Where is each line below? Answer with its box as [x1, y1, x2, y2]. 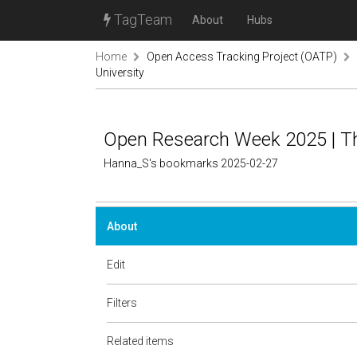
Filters [107, 296, 137, 309]
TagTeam [111, 11, 172, 28]
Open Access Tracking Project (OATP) [147, 50, 337, 63]
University [96, 66, 144, 79]
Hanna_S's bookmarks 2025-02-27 [104, 157, 278, 170]
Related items [107, 335, 174, 347]
